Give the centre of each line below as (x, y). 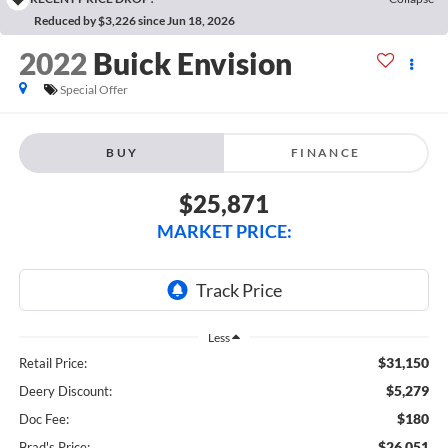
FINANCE (325, 152)
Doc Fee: (43, 419)
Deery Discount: (65, 391)
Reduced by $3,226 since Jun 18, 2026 (134, 20)
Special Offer (93, 90)
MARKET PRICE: (224, 230)
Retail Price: (52, 363)
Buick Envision (192, 63)
